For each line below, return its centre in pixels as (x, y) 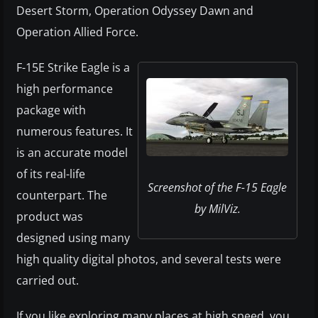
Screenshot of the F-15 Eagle (217, 187)
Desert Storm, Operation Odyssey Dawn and (135, 11)
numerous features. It (75, 131)
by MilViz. (217, 209)
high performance (65, 89)
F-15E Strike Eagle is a (73, 67)
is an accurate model (72, 153)
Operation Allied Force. (77, 32)
